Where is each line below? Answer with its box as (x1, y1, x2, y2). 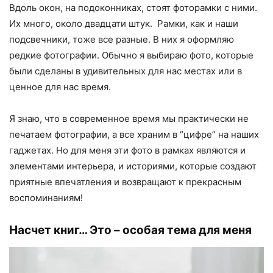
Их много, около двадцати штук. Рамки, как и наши (9, 17, 238, 29)
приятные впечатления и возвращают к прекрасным (9, 175, 241, 188)
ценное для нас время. (9, 80, 111, 93)
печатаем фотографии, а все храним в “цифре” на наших (9, 128, 259, 140)
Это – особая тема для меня (90, 222, 252, 237)
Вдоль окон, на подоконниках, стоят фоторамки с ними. (9, 1, 257, 13)
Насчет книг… (9, 222, 90, 237)
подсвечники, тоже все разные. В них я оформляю (9, 33, 234, 45)
